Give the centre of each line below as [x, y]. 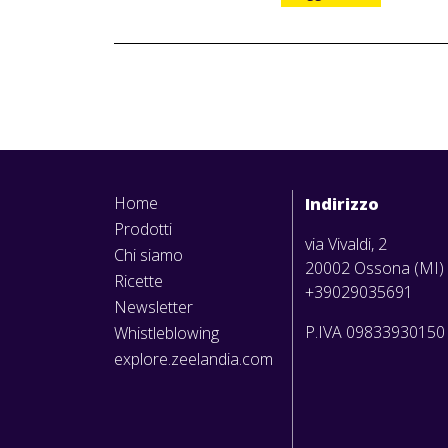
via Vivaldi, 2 [346, 244]
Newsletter [153, 307]
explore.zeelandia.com [193, 359]
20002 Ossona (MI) [374, 268]
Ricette [138, 281]
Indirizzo [342, 204]
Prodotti [143, 229]
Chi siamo [148, 255]
